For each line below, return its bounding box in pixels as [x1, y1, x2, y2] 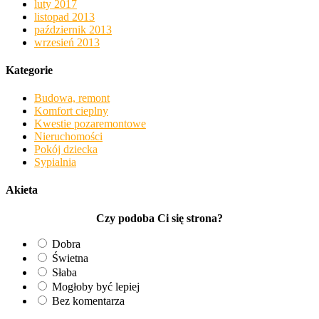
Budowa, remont [34, 92, 110, 105]
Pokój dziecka [34, 143, 98, 156]
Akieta [6, 184, 38, 197]
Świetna [52, 251, 88, 264]
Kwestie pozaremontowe [34, 117, 146, 130]
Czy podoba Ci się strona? [96, 211, 223, 224]
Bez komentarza [52, 294, 125, 307]
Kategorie [6, 63, 53, 76]
